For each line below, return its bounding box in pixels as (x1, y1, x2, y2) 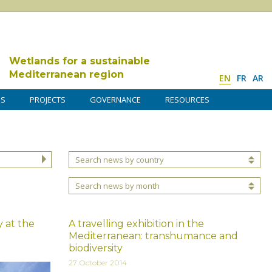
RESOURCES (165, 94, 209, 105)
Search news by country (75, 154, 164, 166)
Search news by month (75, 180, 160, 192)
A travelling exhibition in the (69, 217, 204, 229)
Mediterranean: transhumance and (69, 229, 238, 242)
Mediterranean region (9, 69, 124, 80)
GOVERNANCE (90, 94, 141, 105)
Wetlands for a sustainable (9, 55, 150, 67)
